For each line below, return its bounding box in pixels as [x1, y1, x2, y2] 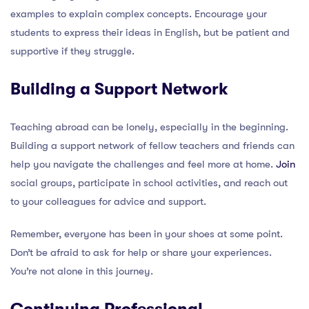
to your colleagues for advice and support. [10, 195, 206, 208]
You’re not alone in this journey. [10, 265, 153, 277]
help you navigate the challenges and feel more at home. [10, 158, 276, 170]
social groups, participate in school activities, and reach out [10, 177, 288, 189]
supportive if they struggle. [10, 45, 134, 57]
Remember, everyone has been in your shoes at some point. [10, 228, 283, 240]
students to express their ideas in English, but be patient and [10, 26, 290, 39]
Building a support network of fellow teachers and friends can [10, 139, 295, 152]
